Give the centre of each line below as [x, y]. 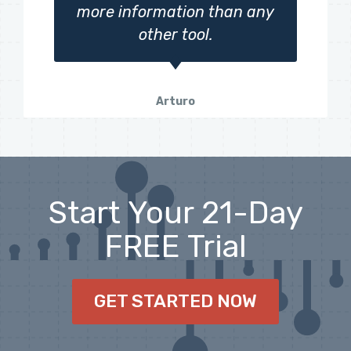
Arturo [175, 101]
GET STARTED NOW [175, 302]
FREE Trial [175, 246]
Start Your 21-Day [175, 212]
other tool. [175, 34]
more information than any [175, 12]
